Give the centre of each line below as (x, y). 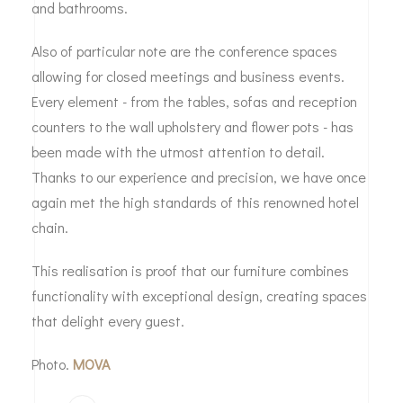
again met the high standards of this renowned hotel (195, 201)
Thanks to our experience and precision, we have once (199, 176)
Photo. (52, 363)
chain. (50, 227)
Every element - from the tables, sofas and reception (194, 101)
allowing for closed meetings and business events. (188, 76)
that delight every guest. (108, 320)
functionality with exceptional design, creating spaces (199, 295)
